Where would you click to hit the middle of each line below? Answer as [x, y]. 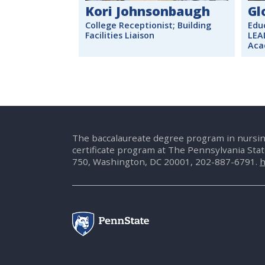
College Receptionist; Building [148, 25]
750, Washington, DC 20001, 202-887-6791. [166, 162]
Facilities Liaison [120, 35]
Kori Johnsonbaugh [148, 11]
